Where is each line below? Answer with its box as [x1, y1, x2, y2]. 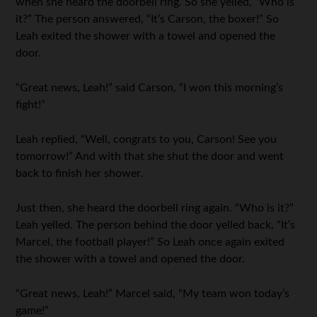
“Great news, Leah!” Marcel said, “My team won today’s [16, 288, 290, 300]
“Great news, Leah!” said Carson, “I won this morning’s [16, 82, 284, 94]
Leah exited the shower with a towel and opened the [16, 30, 276, 42]
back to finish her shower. [16, 168, 144, 180]
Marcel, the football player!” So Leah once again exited [16, 236, 285, 248]
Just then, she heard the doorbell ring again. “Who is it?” [16, 202, 294, 214]
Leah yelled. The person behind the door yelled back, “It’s [16, 219, 296, 231]
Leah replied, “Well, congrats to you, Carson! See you [16, 134, 277, 146]
